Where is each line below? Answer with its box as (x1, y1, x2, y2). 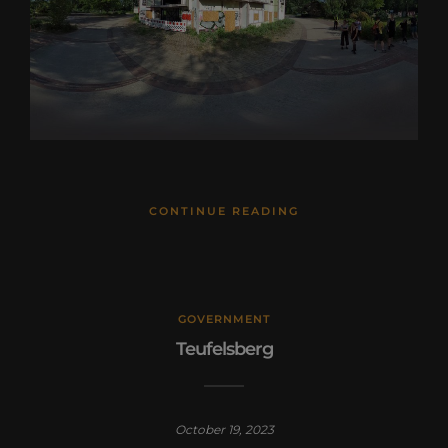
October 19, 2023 (174, 422, 274, 438)
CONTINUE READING (149, 204, 299, 219)
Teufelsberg (175, 338, 273, 361)
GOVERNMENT (177, 312, 271, 327)
